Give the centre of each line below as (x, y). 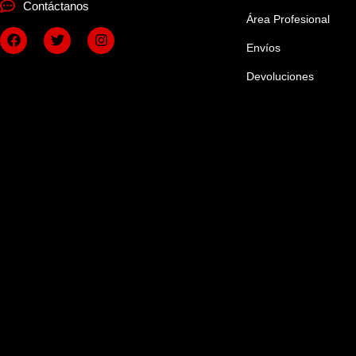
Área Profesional (288, 19)
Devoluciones (280, 76)
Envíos (263, 47)
